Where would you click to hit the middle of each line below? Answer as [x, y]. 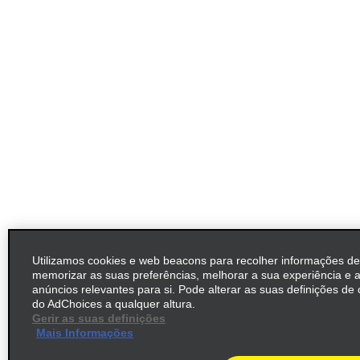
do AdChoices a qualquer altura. [114, 304]
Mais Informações [85, 333]
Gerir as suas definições [99, 318]
